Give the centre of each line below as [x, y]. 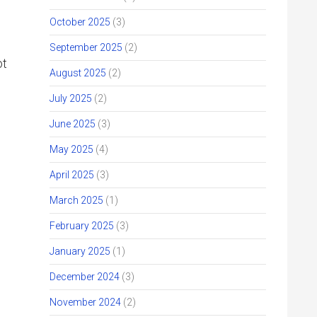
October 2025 [80, 22]
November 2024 [85, 302]
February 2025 [82, 226]
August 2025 [78, 73]
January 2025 [80, 251]
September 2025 [86, 47]
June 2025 [73, 124]
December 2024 [85, 277]
